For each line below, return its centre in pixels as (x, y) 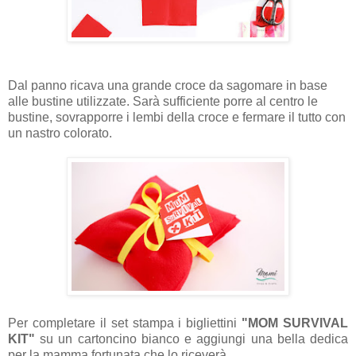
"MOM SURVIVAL (295, 323)
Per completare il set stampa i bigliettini (125, 323)
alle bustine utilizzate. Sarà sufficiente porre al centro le (163, 102)
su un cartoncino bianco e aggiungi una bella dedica (192, 339)
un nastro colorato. (60, 133)
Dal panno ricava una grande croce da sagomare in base (168, 86)
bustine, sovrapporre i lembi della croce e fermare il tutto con (177, 118)
